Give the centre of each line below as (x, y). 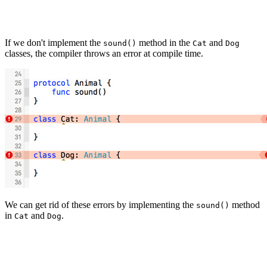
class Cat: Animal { (50, 237)
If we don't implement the (54, 43)
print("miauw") (57, 259)
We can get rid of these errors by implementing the (100, 205)
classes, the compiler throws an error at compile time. (104, 54)
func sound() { (48, 248)
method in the (164, 43)
